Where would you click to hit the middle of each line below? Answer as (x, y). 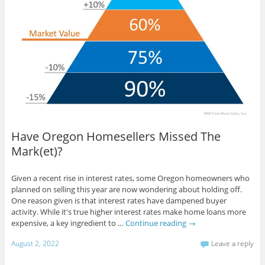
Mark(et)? (37, 151)
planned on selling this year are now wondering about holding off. (126, 190)
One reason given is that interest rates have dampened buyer (119, 201)
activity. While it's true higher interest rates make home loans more (128, 212)
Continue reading (156, 223)
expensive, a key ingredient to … (68, 223)
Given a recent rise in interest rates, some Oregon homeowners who (130, 178)
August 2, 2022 (35, 243)
